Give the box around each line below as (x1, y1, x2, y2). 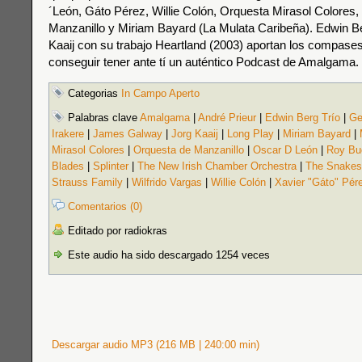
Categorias (65, 87, 121, 99)
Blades (52, 160, 84, 172)
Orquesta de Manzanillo (133, 144, 244, 156)
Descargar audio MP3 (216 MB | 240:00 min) (48, 339, 259, 351)
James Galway (93, 128, 162, 140)
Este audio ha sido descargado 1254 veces (65, 249, 270, 261)
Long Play (227, 128, 274, 140)
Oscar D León (253, 144, 318, 156)
